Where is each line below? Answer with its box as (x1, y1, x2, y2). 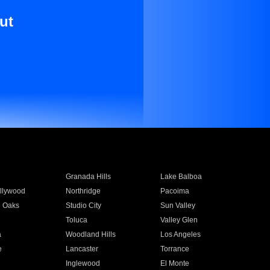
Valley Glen (160, 216, 198, 224)
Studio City (65, 201, 101, 210)
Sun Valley (160, 201, 196, 210)
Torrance (160, 245, 190, 253)
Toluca (65, 216, 87, 224)
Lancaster (65, 245, 98, 253)
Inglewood (65, 259, 100, 268)
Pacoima (160, 187, 190, 195)
